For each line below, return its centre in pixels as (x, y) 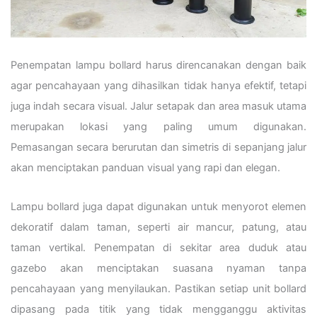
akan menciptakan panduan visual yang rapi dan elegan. (145, 168)
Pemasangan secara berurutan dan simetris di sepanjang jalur (158, 148)
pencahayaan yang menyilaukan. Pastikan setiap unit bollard (158, 288)
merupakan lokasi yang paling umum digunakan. (158, 127)
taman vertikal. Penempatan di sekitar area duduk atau (158, 247)
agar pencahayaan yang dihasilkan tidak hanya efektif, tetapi (158, 86)
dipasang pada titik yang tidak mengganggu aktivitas (158, 309)
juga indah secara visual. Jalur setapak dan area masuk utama (158, 106)
